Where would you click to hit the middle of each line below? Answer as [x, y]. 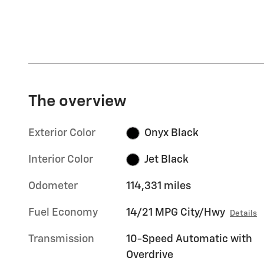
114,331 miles [159, 186]
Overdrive [150, 255]
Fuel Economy [63, 212]
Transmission [61, 239]
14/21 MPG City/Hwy [176, 212]
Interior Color [61, 159]
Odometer [53, 186]
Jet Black [166, 159]
